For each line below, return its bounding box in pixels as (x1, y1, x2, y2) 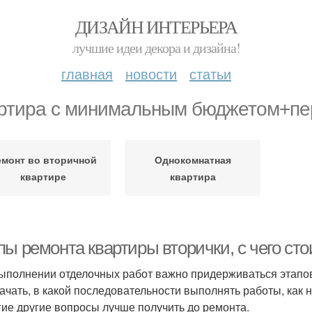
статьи (189, 63, 231, 84)
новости (125, 63, 177, 84)
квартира (169, 169, 216, 183)
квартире (19, 169, 66, 183)
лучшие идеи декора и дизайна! (72, 38, 240, 57)
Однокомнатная (154, 153, 231, 166)
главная (61, 63, 113, 84)
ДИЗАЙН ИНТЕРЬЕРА (75, 15, 237, 38)
